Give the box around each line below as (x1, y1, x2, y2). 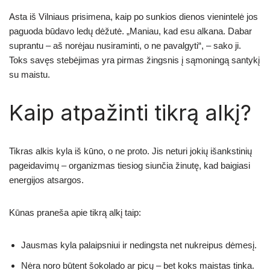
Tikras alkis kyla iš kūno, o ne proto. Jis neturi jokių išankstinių (9, 145, 252, 156)
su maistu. (9, 69, 50, 80)
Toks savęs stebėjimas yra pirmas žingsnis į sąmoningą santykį (9, 54, 260, 65)
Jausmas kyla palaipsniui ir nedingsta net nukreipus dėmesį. (21, 239, 257, 250)
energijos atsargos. (9, 174, 84, 185)
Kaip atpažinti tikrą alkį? (9, 99, 251, 126)
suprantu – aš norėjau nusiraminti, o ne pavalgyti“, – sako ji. (9, 40, 241, 51)
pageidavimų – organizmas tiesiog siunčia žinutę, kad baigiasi (9, 160, 250, 171)
